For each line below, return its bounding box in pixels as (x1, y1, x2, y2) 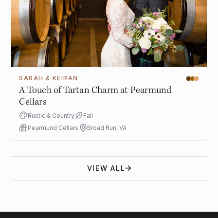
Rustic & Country (28, 112, 75, 120)
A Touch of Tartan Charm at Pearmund (19, 85, 172, 97)
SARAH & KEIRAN (19, 74, 78, 82)
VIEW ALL (87, 164, 126, 173)
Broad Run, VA (87, 124, 127, 132)
